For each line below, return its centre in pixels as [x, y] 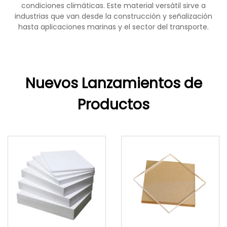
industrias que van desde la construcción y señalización [113, 16]
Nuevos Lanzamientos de [113, 83]
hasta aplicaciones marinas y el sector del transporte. [113, 27]
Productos [113, 105]
